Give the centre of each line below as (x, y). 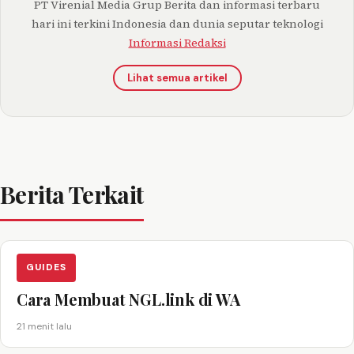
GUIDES (46, 267)
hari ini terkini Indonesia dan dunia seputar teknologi (177, 23)
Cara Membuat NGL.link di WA (128, 299)
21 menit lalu (44, 326)
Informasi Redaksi (177, 42)
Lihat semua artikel (177, 77)
